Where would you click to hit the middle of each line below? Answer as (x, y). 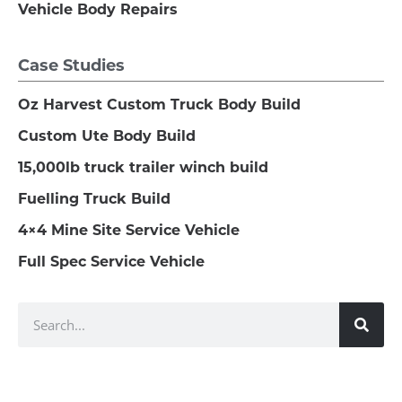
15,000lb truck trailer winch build (143, 168)
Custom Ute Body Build (107, 136)
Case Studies (71, 66)
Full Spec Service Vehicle (111, 262)
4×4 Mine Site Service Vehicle (129, 231)
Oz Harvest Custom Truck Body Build (159, 105)
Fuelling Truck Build (94, 199)
